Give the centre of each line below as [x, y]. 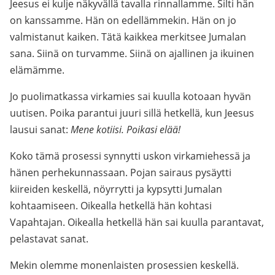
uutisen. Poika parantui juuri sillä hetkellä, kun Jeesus [132, 113]
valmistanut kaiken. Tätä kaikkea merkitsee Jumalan [128, 37]
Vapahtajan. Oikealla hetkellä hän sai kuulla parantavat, [137, 222]
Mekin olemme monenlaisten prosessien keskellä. [124, 265]
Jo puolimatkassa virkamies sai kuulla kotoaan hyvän [130, 96]
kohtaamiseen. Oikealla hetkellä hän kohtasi [111, 206]
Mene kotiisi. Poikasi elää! [126, 130]
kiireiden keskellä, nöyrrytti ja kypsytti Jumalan [116, 189]
